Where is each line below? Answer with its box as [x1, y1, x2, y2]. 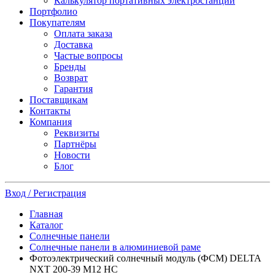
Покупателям [29, 17, 85, 28]
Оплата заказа [54, 28, 112, 39]
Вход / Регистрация [5, 188, 86, 198]
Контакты [29, 106, 71, 116]
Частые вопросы [54, 50, 123, 61]
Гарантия [54, 83, 93, 94]
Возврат [54, 72, 88, 83]
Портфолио [29, 6, 77, 17]
